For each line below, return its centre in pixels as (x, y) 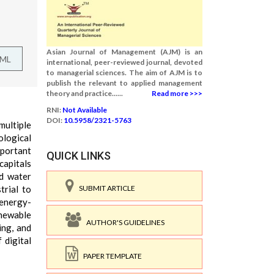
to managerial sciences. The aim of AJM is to (124, 72)
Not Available (85, 110)
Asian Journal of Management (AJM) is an (124, 52)
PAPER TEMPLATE (110, 256)
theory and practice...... (85, 93)
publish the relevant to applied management (124, 83)
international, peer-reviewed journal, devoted (124, 62)
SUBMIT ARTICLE (105, 188)
